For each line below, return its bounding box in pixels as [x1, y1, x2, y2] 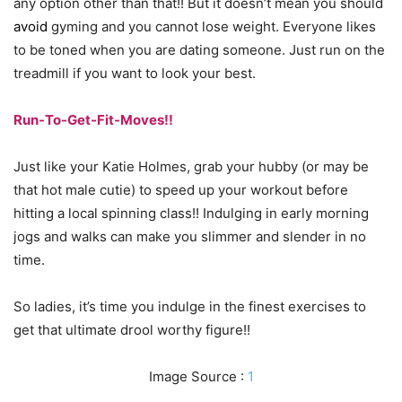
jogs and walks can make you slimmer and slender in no [13, 228, 366, 246]
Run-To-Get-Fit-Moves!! [13, 111, 173, 129]
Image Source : [148, 368, 248, 386]
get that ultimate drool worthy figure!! [13, 321, 250, 339]
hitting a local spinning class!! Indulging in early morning [13, 205, 369, 223]
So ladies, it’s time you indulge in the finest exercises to [13, 298, 366, 316]
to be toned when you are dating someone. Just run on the [13, 41, 385, 59]
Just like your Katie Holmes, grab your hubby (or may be [13, 158, 369, 176]
